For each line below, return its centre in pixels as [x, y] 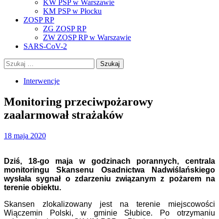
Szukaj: [15, 62]
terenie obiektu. [33, 187]
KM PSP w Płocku [72, 11]
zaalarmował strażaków [64, 115]
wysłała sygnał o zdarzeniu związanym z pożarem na [109, 178]
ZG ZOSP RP [65, 29]
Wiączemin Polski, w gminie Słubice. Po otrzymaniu [109, 213]
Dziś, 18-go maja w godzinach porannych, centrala [109, 161]
